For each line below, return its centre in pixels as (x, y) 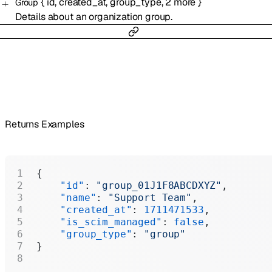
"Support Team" (150, 197)
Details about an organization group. (94, 17)
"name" (66, 197)
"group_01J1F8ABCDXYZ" (159, 185)
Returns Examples (45, 124)
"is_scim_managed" (99, 222)
